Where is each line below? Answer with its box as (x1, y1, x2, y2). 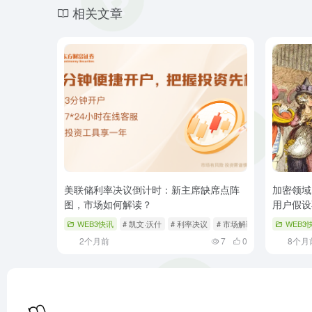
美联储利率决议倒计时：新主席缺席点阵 (64, 182, 240, 197)
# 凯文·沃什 (123, 218, 162, 229)
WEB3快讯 (77, 218, 114, 229)
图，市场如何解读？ (64, 197, 152, 212)
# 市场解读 (216, 218, 253, 229)
